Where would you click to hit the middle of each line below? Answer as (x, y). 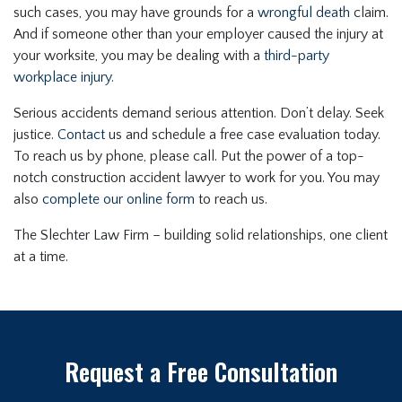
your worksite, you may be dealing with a (139, 56)
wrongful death (304, 13)
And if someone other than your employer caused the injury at (198, 35)
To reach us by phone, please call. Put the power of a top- (189, 157)
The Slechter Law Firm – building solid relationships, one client (201, 236)
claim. (369, 13)
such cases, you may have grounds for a (135, 13)
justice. (35, 135)
